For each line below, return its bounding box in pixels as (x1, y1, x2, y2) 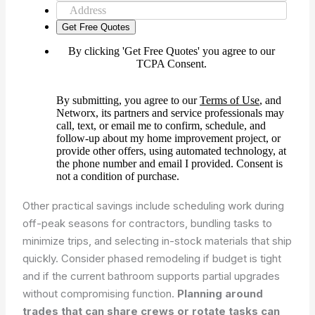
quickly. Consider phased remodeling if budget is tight (22, 252, 282, 265)
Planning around (177, 287, 264, 300)
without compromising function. (22, 287, 178, 300)
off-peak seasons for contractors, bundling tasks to (22, 217, 273, 230)
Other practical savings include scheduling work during (22, 199, 285, 212)
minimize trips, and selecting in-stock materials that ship (22, 234, 292, 247)
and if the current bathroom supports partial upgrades (22, 269, 281, 283)
